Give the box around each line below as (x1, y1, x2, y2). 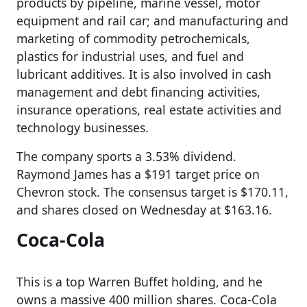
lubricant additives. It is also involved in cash (16, 65, 271, 82)
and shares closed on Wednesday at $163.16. (16, 201, 272, 218)
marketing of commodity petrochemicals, (16, 29, 250, 47)
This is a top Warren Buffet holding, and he (16, 273, 262, 290)
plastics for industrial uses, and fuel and (16, 47, 244, 64)
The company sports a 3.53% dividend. (16, 147, 236, 164)
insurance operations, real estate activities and (16, 101, 282, 118)
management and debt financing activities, (16, 83, 260, 100)
